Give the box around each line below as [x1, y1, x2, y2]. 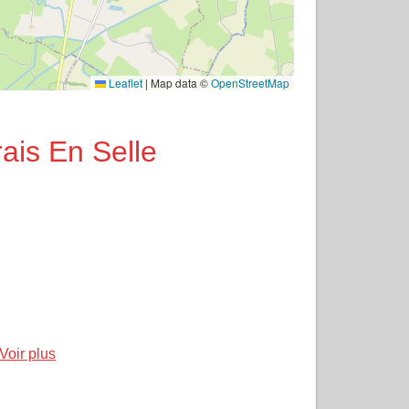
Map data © [148, 75, 211, 90]
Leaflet [106, 75, 142, 90]
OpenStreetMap [211, 75, 289, 90]
